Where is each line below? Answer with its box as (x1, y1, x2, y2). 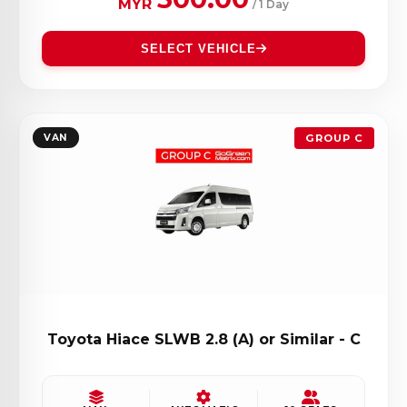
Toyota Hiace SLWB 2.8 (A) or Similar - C (46, 331, 361, 349)
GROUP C (305, 132, 363, 145)
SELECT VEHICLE (140, 42, 256, 56)
